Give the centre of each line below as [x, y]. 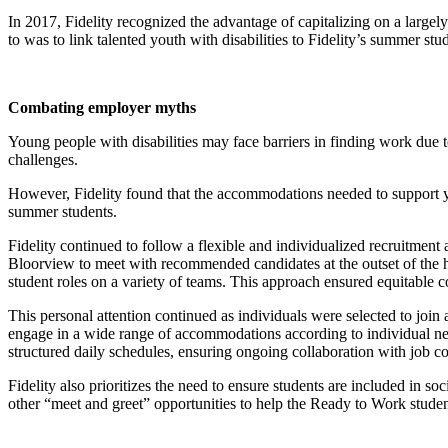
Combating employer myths [102, 107]
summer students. [62, 211]
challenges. [43, 159]
